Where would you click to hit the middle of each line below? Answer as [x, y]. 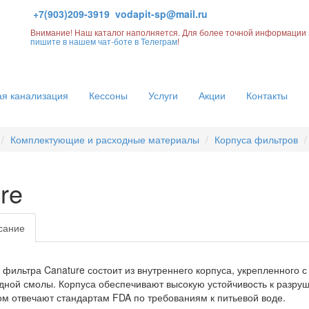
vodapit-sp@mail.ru [161, 14]
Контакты [267, 95]
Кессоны [108, 95]
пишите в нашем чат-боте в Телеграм [104, 41]
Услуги [163, 95]
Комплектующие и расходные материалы [105, 139]
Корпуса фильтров [256, 139]
